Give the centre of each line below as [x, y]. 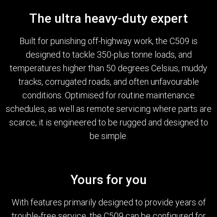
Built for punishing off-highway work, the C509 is [108, 41]
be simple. [108, 136]
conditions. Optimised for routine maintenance [108, 95]
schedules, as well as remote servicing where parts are [108, 109]
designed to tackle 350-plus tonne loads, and [108, 55]
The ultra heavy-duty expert [108, 19]
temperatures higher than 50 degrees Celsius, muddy [108, 68]
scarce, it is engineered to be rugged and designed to [108, 123]
